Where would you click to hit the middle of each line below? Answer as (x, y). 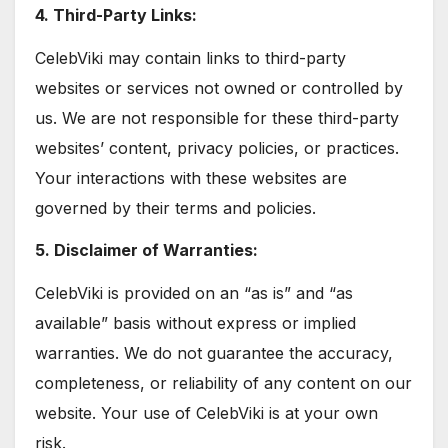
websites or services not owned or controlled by (219, 87)
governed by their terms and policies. (175, 207)
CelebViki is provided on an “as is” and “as (194, 293)
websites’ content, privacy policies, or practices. (217, 147)
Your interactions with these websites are (191, 177)
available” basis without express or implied (195, 323)
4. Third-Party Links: (116, 14)
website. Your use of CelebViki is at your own (206, 413)
